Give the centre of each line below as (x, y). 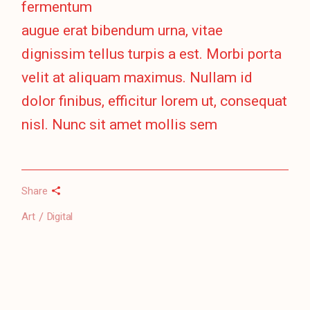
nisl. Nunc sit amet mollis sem (120, 125)
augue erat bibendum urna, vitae (122, 31)
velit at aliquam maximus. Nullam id (137, 78)
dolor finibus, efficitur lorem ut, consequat (155, 101)
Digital (60, 217)
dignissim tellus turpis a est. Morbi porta (152, 54)
